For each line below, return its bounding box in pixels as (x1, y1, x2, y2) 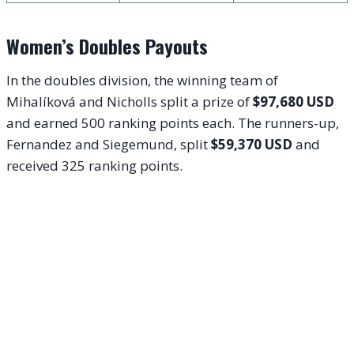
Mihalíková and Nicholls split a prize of (6, 92, 253, 111)
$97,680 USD (253, 92, 334, 111)
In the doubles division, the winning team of (6, 71, 278, 90)
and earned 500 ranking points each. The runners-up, (6, 114, 339, 133)
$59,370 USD (211, 135, 292, 154)
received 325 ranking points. (6, 156, 183, 175)
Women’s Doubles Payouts (6, 32, 208, 61)
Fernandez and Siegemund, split (6, 135, 211, 154)
